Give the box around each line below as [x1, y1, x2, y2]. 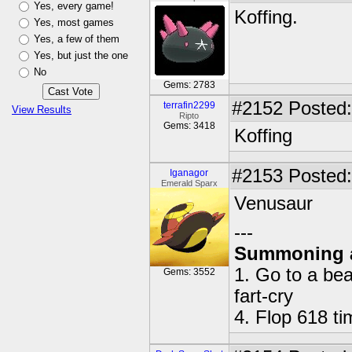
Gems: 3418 [163, 120, 215, 131]
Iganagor [170, 167, 209, 178]
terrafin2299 [163, 100, 215, 111]
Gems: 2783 [163, 79, 215, 90]
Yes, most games [34, 16, 114, 28]
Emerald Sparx [161, 178, 218, 188]
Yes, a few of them [34, 33, 119, 45]
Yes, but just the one [34, 49, 128, 61]
